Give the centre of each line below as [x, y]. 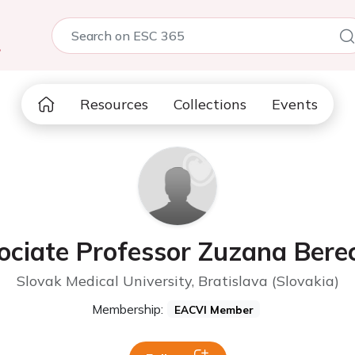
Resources [114, 104]
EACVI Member [214, 309]
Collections [210, 104]
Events [295, 104]
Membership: [127, 309]
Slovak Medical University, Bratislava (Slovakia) [177, 281]
